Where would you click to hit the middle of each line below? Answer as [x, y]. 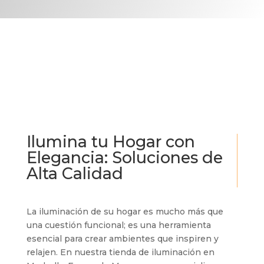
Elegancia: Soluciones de [124, 158]
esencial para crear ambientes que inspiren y [122, 239]
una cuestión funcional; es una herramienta [118, 225]
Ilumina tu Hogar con [110, 142]
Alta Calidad [75, 174]
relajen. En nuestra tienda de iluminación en [120, 253]
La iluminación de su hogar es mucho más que [125, 212]
